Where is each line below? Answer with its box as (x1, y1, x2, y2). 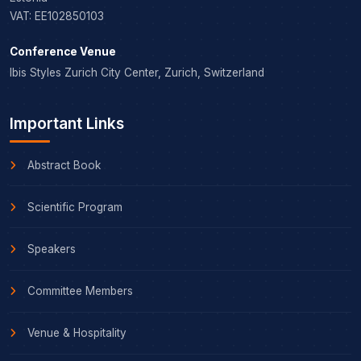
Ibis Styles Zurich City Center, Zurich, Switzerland (10, 65, 264, 79)
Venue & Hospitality (24, 326, 127, 340)
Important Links (10, 113, 124, 133)
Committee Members (24, 284, 133, 298)
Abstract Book (24, 158, 101, 172)
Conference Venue (10, 44, 116, 58)
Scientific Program (24, 200, 122, 214)
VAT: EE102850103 (10, 9, 104, 23)
